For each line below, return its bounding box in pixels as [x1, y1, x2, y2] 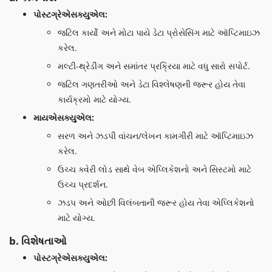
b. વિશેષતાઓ [9, 234, 67, 248]
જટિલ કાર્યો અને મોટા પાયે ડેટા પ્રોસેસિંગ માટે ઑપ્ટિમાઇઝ [58, 27, 260, 38]
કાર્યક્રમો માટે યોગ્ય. [58, 93, 131, 105]
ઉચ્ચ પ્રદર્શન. [58, 178, 108, 190]
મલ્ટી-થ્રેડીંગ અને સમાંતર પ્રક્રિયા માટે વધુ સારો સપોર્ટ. [58, 60, 250, 72]
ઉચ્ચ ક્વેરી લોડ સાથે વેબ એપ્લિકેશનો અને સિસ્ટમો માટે [58, 163, 251, 175]
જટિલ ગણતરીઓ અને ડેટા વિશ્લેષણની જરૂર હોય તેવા [58, 78, 245, 90]
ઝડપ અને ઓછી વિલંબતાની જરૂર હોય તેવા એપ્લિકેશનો [58, 197, 254, 208]
